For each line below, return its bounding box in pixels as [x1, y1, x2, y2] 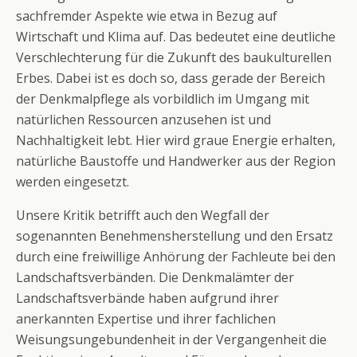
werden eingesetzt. [16, 173, 129, 190]
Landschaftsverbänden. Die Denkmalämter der [16, 269, 294, 286]
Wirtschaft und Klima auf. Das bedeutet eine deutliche [16, 28, 335, 45]
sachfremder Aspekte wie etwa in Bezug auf [16, 7, 277, 25]
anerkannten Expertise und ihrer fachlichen [16, 310, 276, 328]
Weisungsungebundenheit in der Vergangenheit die [16, 331, 327, 348]
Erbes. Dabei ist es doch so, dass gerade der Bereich [16, 69, 325, 87]
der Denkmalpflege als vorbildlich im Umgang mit [16, 90, 309, 108]
